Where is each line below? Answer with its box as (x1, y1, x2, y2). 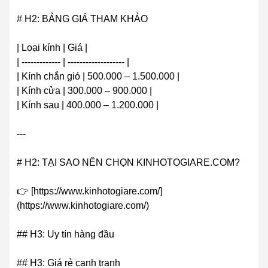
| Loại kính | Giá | (17, 42, 87, 53)
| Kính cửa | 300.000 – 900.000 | (17, 86, 152, 96)
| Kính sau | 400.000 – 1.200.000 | (17, 100, 159, 111)
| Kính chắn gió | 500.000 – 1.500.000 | (17, 71, 179, 82)
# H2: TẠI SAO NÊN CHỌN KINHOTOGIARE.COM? (17, 157, 240, 168)
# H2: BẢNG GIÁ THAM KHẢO (17, 14, 148, 25)
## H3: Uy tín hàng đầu (17, 229, 114, 240)
